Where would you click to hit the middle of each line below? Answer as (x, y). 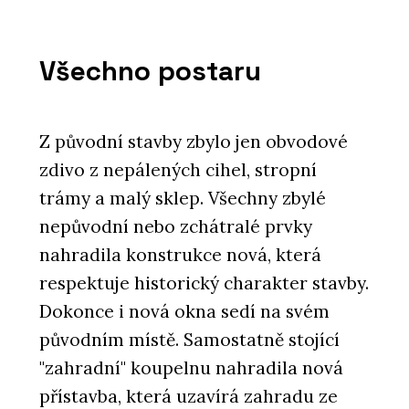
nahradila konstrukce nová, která (180, 254)
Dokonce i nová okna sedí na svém (184, 311)
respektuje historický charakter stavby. (204, 283)
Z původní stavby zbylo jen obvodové (194, 141)
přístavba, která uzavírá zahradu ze (189, 396)
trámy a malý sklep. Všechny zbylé (183, 198)
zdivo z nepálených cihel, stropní (178, 169)
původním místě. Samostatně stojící (189, 339)
